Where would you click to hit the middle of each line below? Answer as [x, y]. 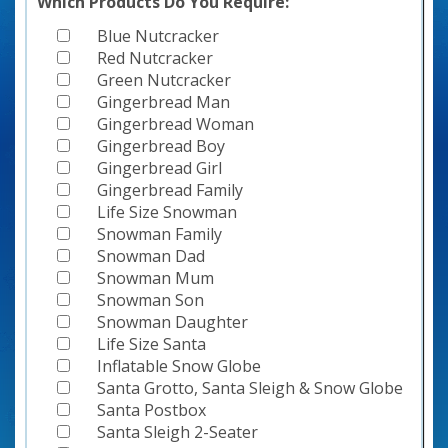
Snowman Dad [151, 255]
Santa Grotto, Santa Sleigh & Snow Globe [250, 387]
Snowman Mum [155, 277]
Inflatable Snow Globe [179, 365]
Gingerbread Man [163, 101]
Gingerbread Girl [159, 167]
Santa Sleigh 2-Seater [177, 431]
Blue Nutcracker [158, 35]
